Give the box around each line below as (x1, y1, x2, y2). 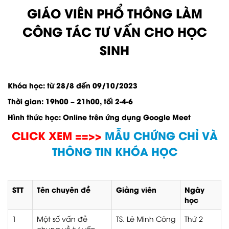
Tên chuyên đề (37, 184, 90, 195)
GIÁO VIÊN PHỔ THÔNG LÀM (27, 4, 202, 21)
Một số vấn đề (37, 214, 87, 223)
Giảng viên (116, 184, 156, 195)
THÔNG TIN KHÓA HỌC (52, 143, 177, 159)
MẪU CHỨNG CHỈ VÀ (104, 127, 218, 143)
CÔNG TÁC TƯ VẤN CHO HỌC (22, 22, 207, 40)
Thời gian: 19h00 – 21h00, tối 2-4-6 (8, 96, 133, 106)
